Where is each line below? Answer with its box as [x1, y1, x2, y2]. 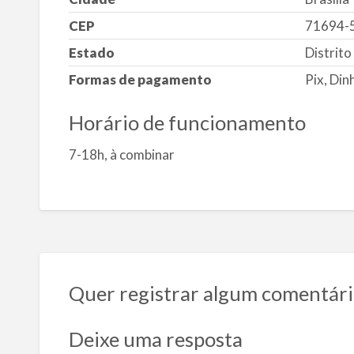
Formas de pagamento [68, 71, 212, 88]
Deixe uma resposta [68, 326, 243, 351]
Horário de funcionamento [68, 111, 306, 135]
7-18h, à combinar [68, 145, 175, 163]
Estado [68, 44, 115, 62]
